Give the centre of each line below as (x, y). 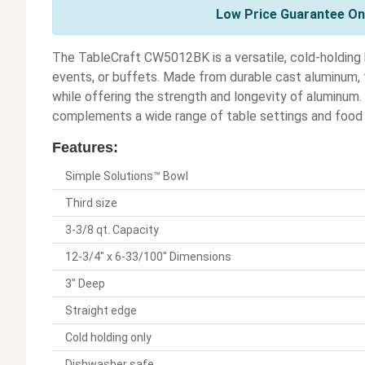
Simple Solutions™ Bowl (127, 176)
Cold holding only (108, 338)
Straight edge (101, 311)
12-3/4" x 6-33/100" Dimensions (148, 257)
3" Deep (85, 284)
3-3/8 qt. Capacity (112, 230)
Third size (91, 203)
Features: (85, 148)
